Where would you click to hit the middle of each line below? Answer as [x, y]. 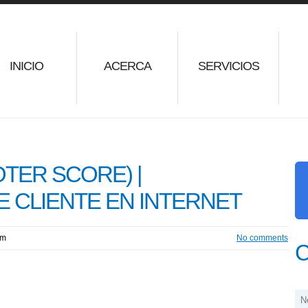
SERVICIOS [228, 66]
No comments [262, 238]
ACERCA [127, 66]
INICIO [26, 66]
